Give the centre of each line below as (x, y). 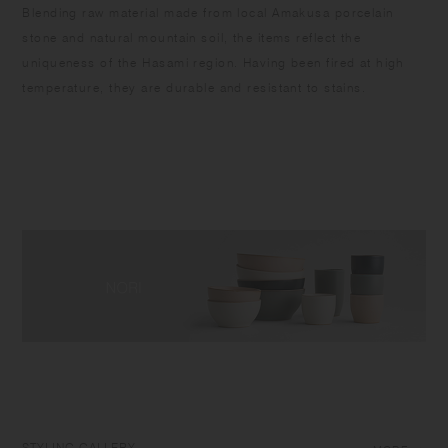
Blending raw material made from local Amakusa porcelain (208, 12)
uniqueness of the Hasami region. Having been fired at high (213, 62)
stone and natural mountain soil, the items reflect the (192, 37)
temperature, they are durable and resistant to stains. (194, 87)
